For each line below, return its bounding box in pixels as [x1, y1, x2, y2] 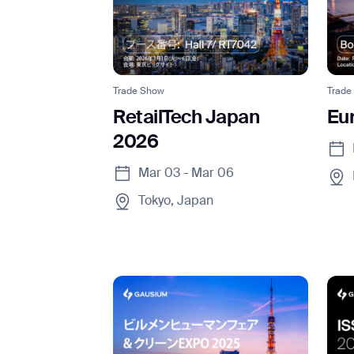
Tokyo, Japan [138, 195, 214, 209]
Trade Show [113, 87, 165, 97]
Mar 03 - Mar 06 [138, 168, 235, 181]
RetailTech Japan [113, 108, 260, 128]
